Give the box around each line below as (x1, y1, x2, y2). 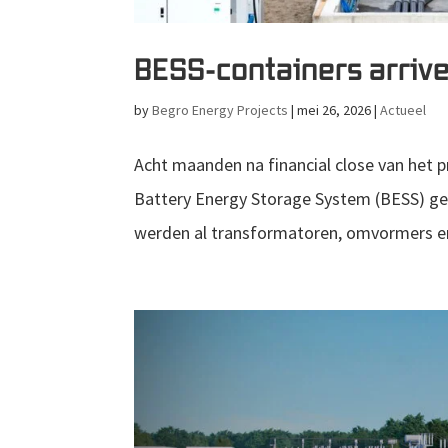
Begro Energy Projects (152, 101, 289, 120)
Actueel (380, 101, 427, 120)
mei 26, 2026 (297, 101, 372, 120)
